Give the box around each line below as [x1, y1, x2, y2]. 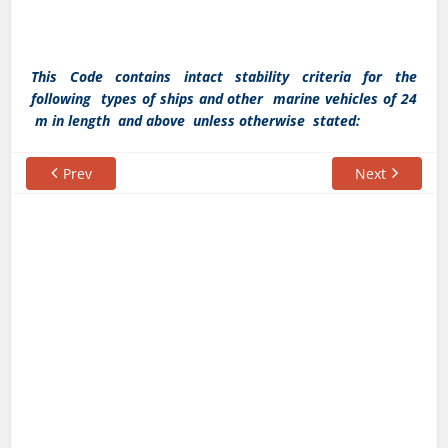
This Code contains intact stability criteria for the [31, 66, 417, 86]
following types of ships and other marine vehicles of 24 [31, 88, 417, 108]
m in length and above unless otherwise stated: [31, 110, 361, 130]
